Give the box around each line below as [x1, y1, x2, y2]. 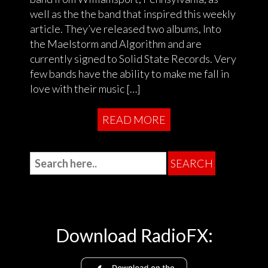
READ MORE [102, 112, 166, 126]
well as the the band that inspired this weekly [30, 7, 236, 20]
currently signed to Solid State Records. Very [30, 51, 236, 65]
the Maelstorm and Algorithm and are [30, 36, 202, 50]
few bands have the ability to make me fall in [30, 66, 229, 80]
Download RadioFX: [55, 224, 213, 246]
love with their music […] [30, 81, 141, 95]
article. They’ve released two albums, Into [30, 22, 221, 35]
